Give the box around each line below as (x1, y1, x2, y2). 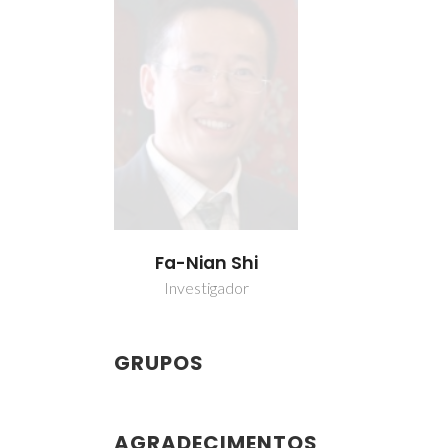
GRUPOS (114, 348, 204, 377)
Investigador (163, 277, 249, 297)
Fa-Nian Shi (154, 250, 258, 275)
